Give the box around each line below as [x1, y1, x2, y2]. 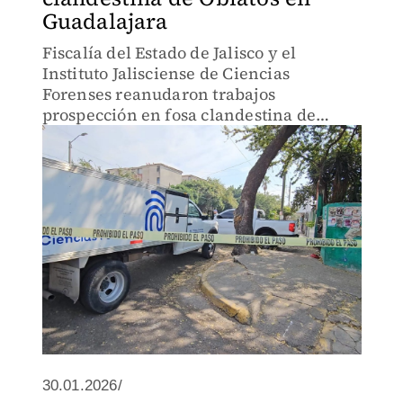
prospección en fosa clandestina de [41, 103, 317, 126]
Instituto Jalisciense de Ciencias [41, 62, 291, 85]
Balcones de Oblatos [41, 124, 199, 147]
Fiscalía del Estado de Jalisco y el [41, 41, 297, 64]
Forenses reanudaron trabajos [41, 83, 276, 105]
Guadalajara [41, 6, 168, 36]
